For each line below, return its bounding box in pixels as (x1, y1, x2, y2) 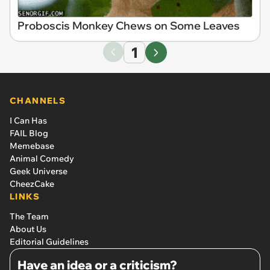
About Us (10, 223, 46, 234)
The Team (10, 210, 49, 222)
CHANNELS (10, 95, 66, 106)
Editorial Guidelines (10, 236, 89, 247)
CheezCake (10, 178, 54, 189)
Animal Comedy (10, 152, 74, 164)
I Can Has (10, 115, 47, 126)
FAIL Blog (10, 127, 48, 139)
